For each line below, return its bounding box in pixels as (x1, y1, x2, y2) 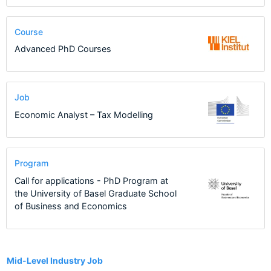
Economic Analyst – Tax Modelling (14, 109, 153, 120)
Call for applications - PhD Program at (14, 175, 168, 186)
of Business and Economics (14, 200, 127, 211)
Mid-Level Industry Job (7, 255, 103, 266)
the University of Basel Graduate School (14, 188, 177, 198)
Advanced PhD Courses (14, 44, 111, 54)
